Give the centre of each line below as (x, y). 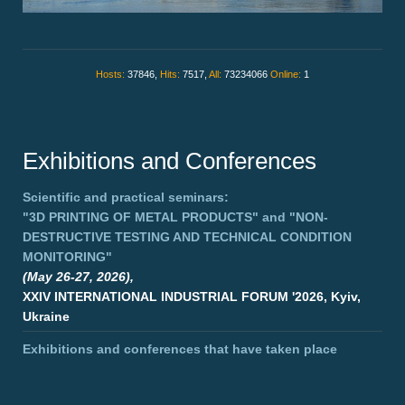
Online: (287, 75)
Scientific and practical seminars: (126, 198)
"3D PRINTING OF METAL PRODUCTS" (141, 217)
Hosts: (112, 75)
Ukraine (46, 317)
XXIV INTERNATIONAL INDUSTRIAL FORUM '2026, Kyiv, (192, 297)
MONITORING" (67, 257)
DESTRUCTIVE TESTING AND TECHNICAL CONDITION (187, 237)
